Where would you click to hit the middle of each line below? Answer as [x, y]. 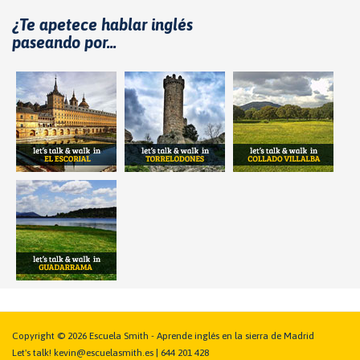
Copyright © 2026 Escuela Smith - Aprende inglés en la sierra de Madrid [163, 336]
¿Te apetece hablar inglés [102, 25]
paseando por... [64, 43]
